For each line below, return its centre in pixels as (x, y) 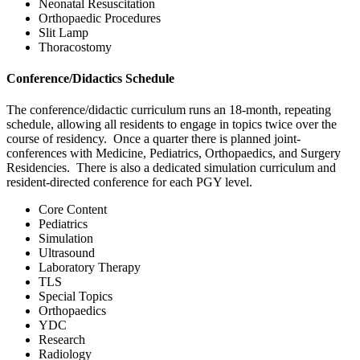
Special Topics (76, 297)
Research (62, 340)
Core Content (73, 210)
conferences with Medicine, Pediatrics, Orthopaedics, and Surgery (174, 153)
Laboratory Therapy (90, 268)
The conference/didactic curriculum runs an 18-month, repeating (169, 110)
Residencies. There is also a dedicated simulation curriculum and (171, 168)
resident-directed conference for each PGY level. (131, 182)
